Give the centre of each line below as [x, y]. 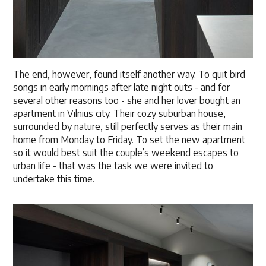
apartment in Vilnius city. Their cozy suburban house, [120, 113]
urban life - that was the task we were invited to [113, 165]
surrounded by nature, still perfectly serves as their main [128, 126]
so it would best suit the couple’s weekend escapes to [126, 152]
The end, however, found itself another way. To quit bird [129, 74]
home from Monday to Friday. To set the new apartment [129, 139]
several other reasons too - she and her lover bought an [127, 100]
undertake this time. [54, 178]
